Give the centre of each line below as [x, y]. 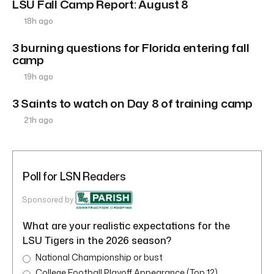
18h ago [38, 21]
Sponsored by [48, 200]
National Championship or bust [99, 257]
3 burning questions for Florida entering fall [131, 48]
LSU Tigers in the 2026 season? [97, 241]
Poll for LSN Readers [74, 176]
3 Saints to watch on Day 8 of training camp [132, 103]
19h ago [38, 77]
